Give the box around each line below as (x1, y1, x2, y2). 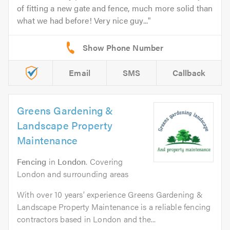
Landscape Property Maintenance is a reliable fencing (17, 201, 211, 213)
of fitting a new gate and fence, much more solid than (17, 2, 213, 14)
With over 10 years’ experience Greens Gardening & (17, 188, 203, 201)
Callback (172, 67, 206, 79)
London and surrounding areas (17, 168, 129, 180)
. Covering (86, 156, 123, 168)
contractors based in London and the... (17, 213, 156, 225)
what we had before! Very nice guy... (17, 14, 148, 27)
